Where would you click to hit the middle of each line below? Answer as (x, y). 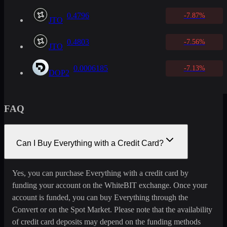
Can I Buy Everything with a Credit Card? (90, 143)
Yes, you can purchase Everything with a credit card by (100, 173)
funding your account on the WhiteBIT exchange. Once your (110, 185)
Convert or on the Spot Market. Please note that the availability (112, 209)
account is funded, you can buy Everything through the (100, 197)
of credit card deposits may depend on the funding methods (106, 221)
